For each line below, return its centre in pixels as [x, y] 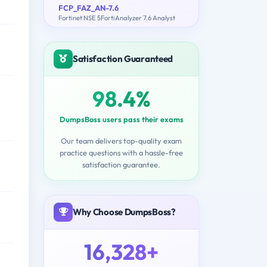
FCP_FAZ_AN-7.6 [89, 7]
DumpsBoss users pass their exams [121, 119]
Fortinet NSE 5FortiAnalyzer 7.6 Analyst [117, 18]
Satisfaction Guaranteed [123, 58]
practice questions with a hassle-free [121, 152]
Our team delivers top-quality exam [121, 140]
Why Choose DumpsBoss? [124, 212]
